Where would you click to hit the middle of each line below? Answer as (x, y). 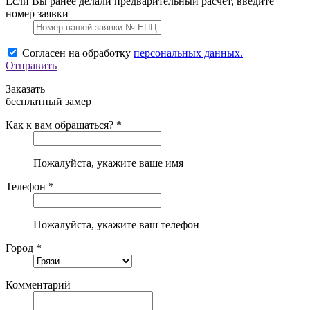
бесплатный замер (48, 101)
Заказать (25, 89)
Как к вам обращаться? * (64, 125)
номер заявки (37, 13)
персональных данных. (188, 53)
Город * (24, 248)
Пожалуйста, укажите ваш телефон (116, 224)
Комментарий (38, 284)
